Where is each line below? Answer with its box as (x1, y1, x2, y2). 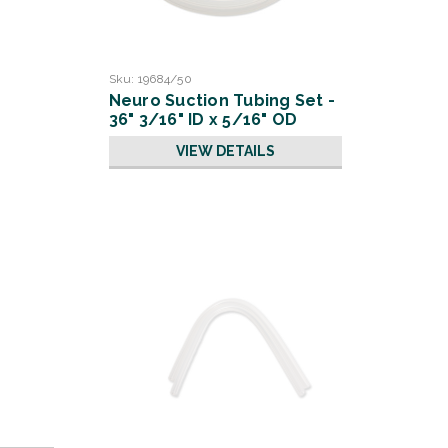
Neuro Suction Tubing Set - (108, 91, 335, 110)
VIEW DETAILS (175, 143, 275, 159)
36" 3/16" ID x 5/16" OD (108, 110, 298, 129)
